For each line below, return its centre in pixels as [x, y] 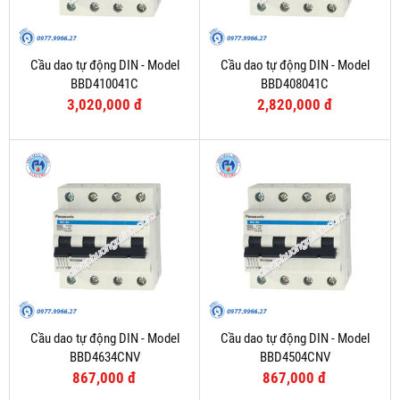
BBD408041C [295, 84]
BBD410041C [104, 84]
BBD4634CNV [104, 358]
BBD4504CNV [295, 358]
